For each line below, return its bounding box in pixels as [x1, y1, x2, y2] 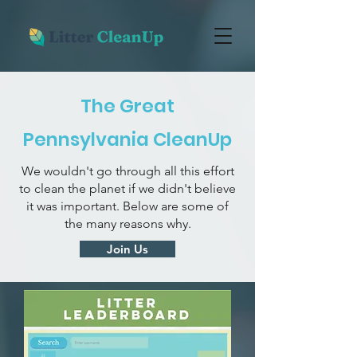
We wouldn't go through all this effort [21, 163, 234, 178]
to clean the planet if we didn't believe [19, 181, 236, 196]
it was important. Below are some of [26, 198, 229, 214]
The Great [80, 93, 175, 119]
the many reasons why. [64, 216, 191, 231]
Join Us [107, 241, 148, 257]
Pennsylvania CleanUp [23, 127, 232, 152]
